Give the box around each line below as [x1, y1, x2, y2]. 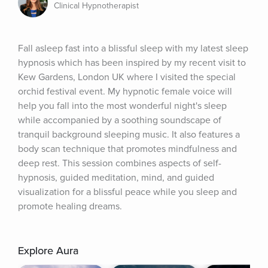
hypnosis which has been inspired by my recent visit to [18, 57, 246, 69]
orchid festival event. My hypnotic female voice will [18, 86, 232, 98]
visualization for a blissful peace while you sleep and [18, 186, 237, 198]
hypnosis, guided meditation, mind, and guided [18, 172, 214, 184]
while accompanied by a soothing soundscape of [18, 114, 221, 126]
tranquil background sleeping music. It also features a [18, 129, 240, 141]
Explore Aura [18, 244, 78, 257]
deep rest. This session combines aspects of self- [18, 157, 221, 169]
